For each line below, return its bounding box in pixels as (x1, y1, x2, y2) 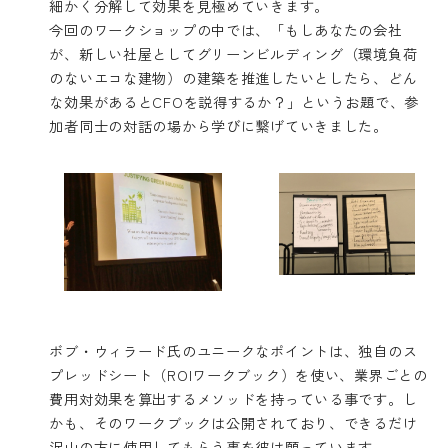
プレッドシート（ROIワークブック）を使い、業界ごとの (49, 363, 428, 385)
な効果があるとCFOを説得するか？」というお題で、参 (49, 91, 419, 113)
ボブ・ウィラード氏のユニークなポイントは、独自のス (49, 339, 418, 361)
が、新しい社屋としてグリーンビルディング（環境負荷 (49, 43, 418, 65)
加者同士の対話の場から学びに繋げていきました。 (49, 115, 388, 137)
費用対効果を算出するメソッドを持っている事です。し (49, 387, 418, 409)
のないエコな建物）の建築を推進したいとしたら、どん (49, 67, 418, 89)
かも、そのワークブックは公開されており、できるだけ (49, 411, 418, 433)
